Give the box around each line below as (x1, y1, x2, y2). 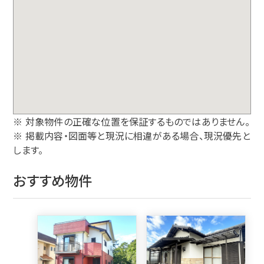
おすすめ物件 (13, 170, 93, 190)
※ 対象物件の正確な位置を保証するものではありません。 (13, 114, 250, 128)
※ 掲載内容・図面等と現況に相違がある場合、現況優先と (13, 128, 250, 143)
